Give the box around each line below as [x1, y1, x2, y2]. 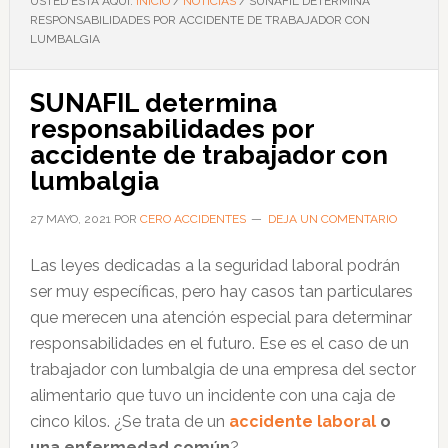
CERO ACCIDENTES [139, 212, 246, 226]
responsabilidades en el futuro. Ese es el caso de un [29, 334, 409, 353]
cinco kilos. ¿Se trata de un [29, 412, 229, 431]
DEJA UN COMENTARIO [267, 212, 397, 226]
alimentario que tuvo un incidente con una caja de [29, 386, 395, 405]
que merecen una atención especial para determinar [29, 308, 412, 327]
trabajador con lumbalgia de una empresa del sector [29, 360, 416, 379]
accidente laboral [228, 412, 376, 431]
